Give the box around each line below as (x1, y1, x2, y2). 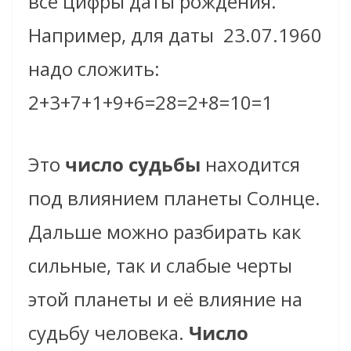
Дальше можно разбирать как (28, 219, 301, 245)
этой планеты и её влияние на (28, 286, 302, 313)
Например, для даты (28, 22, 214, 49)
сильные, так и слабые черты (28, 252, 292, 279)
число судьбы (60, 151, 201, 178)
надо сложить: (28, 56, 160, 82)
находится (201, 151, 300, 178)
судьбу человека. (28, 320, 189, 346)
